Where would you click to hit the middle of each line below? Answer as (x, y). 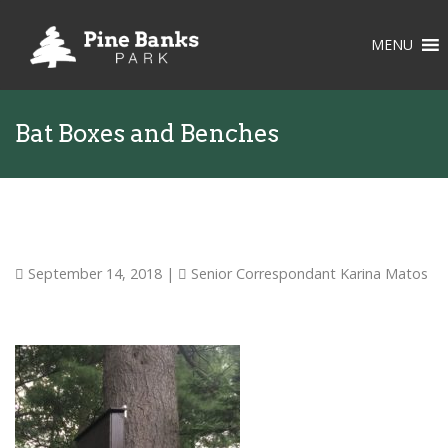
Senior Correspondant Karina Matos (307, 273)
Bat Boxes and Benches (147, 133)
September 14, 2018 (93, 273)
